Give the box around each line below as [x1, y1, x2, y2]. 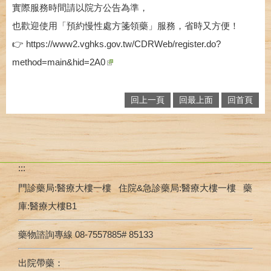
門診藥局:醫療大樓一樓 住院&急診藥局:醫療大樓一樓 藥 [18, 182, 252, 193]
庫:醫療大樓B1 [18, 200, 77, 211]
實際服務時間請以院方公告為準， [12, 2, 148, 13]
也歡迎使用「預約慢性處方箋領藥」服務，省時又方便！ [12, 20, 239, 31]
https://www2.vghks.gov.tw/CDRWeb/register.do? [26, 38, 221, 49]
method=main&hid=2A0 [12, 56, 105, 67]
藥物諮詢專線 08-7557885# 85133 [18, 229, 153, 240]
